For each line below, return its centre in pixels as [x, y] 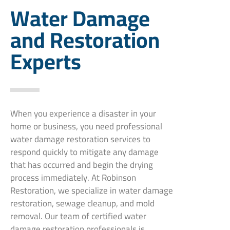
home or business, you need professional [86, 126]
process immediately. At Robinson [73, 177]
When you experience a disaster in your [83, 113]
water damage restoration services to [80, 139]
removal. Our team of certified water [78, 216]
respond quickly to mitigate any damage [84, 152]
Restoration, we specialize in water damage [92, 190]
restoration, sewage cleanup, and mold [82, 203]
